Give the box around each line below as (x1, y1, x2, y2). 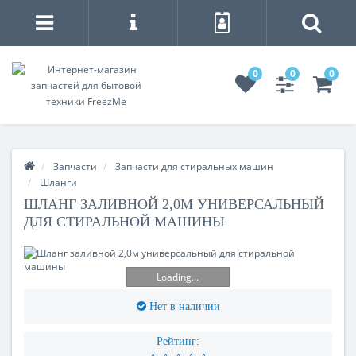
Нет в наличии (149, 300, 220, 312)
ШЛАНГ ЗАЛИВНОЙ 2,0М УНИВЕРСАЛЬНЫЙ (24, 196, 324, 212)
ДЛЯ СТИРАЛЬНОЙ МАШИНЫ (24, 214, 225, 230)
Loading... (157, 269, 199, 284)
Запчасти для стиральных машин (115, 160, 273, 173)
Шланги (40, 176, 77, 189)
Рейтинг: (157, 335, 199, 347)
